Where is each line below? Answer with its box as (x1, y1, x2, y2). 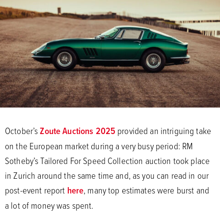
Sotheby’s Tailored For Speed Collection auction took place (5, 154, 210, 167)
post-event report (5, 183, 67, 196)
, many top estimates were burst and (83, 183, 209, 196)
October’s (5, 124, 40, 137)
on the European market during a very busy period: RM (5, 139, 193, 152)
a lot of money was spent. (5, 198, 94, 212)
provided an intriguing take (115, 124, 211, 137)
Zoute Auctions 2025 (40, 124, 116, 137)
